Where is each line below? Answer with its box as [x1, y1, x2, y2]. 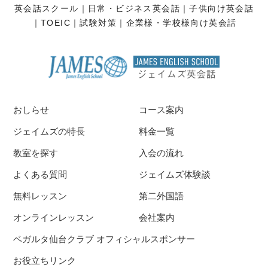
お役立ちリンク [13, 255, 77, 266]
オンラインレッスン [13, 212, 95, 223]
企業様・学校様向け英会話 [126, 18, 237, 28]
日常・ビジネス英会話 [88, 4, 180, 14]
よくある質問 [13, 169, 68, 180]
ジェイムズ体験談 [139, 169, 211, 180]
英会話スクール [14, 4, 79, 14]
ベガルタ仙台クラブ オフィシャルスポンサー [13, 234, 196, 245]
